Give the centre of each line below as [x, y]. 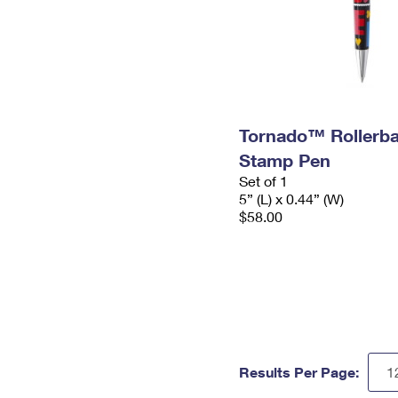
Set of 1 [263, 181]
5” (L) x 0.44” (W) [291, 199]
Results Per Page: [299, 372]
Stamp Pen [285, 160]
